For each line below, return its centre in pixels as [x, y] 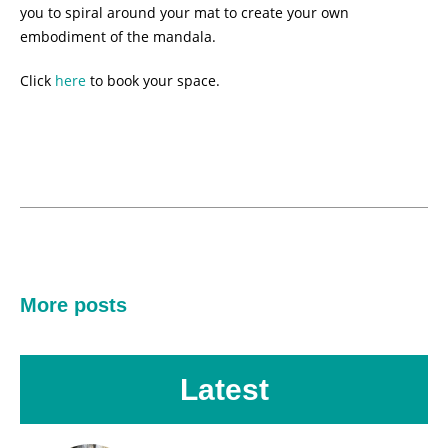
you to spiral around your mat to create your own [185, 13]
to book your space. [153, 81]
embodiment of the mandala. [120, 37]
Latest [224, 390]
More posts [73, 305]
